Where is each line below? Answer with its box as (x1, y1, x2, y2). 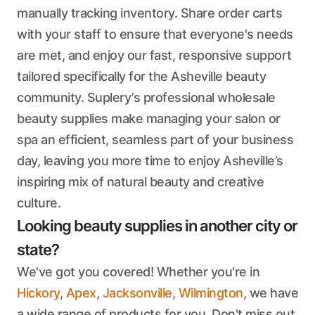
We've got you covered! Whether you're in (17, 264, 259, 279)
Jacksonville (102, 285, 172, 300)
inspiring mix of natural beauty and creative (17, 174, 264, 189)
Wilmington (178, 285, 243, 300)
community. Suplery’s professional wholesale (17, 90, 276, 105)
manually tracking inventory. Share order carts (17, 6, 282, 20)
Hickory (17, 285, 60, 300)
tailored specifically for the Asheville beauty (17, 69, 266, 84)
